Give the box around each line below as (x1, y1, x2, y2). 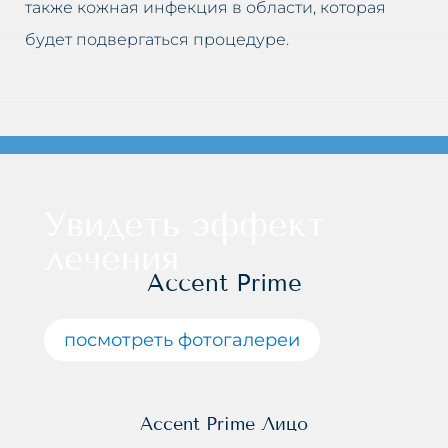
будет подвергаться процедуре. (25, 29, 289, 49)
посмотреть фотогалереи (63, 328, 300, 351)
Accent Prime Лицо (140, 412, 308, 435)
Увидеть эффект (43, 203, 325, 245)
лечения (43, 237, 179, 279)
